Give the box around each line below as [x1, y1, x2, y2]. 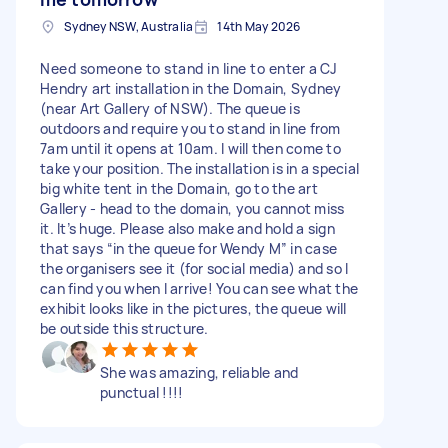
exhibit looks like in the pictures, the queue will [40, 298, 347, 318]
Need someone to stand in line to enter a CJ [40, 58, 338, 78]
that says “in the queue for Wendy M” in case [40, 238, 337, 258]
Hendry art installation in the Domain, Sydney [40, 78, 342, 98]
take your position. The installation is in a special [40, 158, 359, 178]
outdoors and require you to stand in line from [40, 118, 341, 138]
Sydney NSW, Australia [64, 17, 194, 35]
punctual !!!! [100, 382, 184, 402]
